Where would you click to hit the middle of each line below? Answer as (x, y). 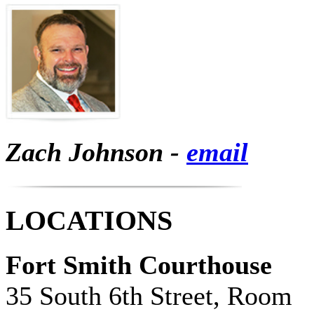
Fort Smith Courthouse (139, 265)
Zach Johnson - (96, 152)
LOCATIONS (89, 220)
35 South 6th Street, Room (149, 296)
